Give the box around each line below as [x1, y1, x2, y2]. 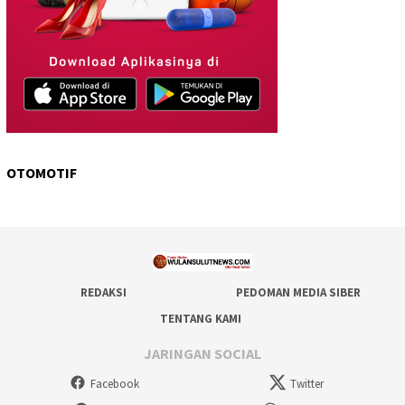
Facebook [90, 376, 139, 392]
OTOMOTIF [6, 164, 77, 183]
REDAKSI [80, 284, 127, 300]
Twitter [290, 376, 325, 392]
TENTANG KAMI [159, 310, 241, 326]
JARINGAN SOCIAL [144, 344, 261, 363]
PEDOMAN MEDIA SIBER [235, 284, 361, 300]
